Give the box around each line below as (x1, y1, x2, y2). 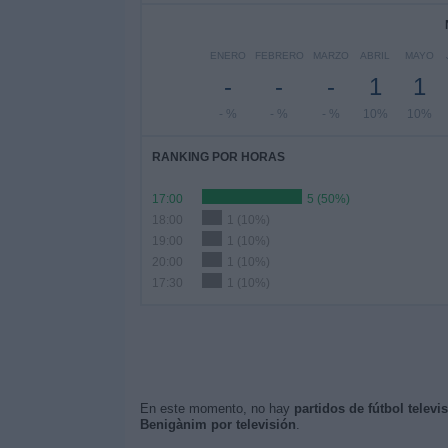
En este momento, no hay (139, 401, 294, 416)
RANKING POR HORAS (151, 150, 285, 164)
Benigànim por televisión (139, 417, 296, 432)
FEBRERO (254, 50, 304, 61)
